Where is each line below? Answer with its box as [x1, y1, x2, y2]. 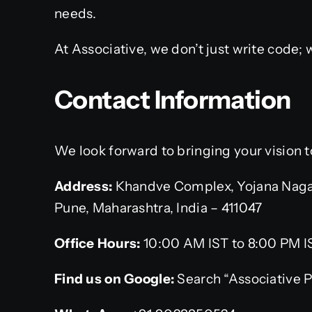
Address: [54, 178, 113, 194]
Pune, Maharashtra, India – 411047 [54, 199, 263, 216]
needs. [54, 5, 97, 22]
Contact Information [54, 84, 291, 115]
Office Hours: [54, 235, 141, 251]
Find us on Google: [54, 270, 175, 287]
